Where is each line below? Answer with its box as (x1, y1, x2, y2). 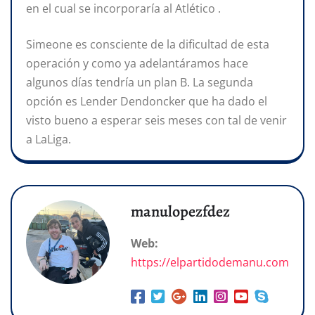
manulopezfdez (131, 200, 230, 222)
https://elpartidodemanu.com (131, 254, 289, 270)
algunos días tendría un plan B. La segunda (26, 74, 253, 90)
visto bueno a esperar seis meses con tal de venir (26, 112, 287, 128)
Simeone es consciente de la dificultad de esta (26, 36, 269, 52)
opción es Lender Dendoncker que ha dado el (26, 93, 267, 109)
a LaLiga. (26, 131, 71, 147)
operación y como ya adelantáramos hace (26, 55, 248, 71)
